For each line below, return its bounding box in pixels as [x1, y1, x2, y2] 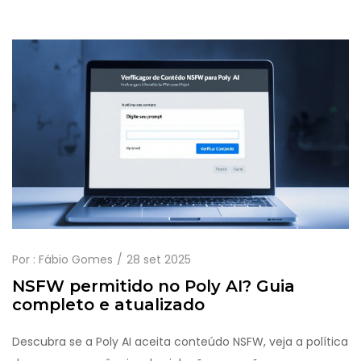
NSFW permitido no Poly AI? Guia [12, 276, 295, 296]
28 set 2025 [127, 251, 191, 268]
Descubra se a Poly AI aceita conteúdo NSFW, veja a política [12, 333, 348, 350]
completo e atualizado [12, 294, 205, 314]
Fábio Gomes [39, 251, 113, 268]
